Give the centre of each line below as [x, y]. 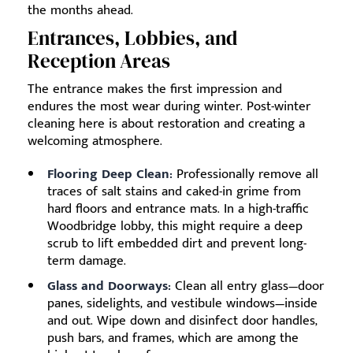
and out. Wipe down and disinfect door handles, [182, 320]
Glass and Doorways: [109, 286]
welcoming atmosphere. [95, 141]
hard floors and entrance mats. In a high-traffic [178, 208]
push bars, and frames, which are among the [173, 338]
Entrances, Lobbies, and [132, 37]
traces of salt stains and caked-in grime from [174, 191]
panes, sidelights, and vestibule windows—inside [182, 303]
